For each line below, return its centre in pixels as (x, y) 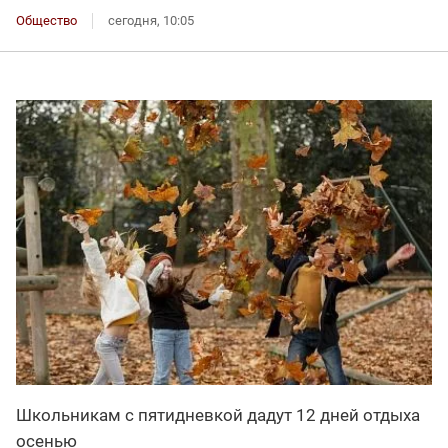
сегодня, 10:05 (151, 20)
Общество (46, 20)
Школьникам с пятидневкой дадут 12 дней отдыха (218, 415)
